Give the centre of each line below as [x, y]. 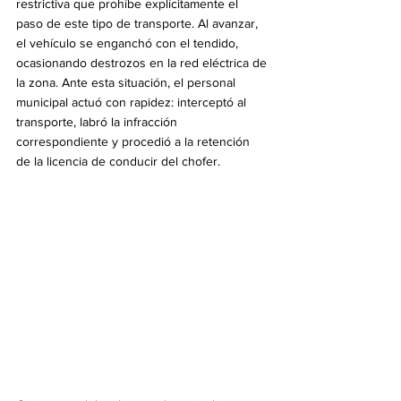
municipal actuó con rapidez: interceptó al [133, 102]
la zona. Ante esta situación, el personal [128, 83]
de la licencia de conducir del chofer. [118, 162]
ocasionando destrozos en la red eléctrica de [143, 63]
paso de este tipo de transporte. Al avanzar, [139, 24]
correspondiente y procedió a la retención [135, 142]
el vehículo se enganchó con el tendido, [129, 43]
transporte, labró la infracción [98, 122]
